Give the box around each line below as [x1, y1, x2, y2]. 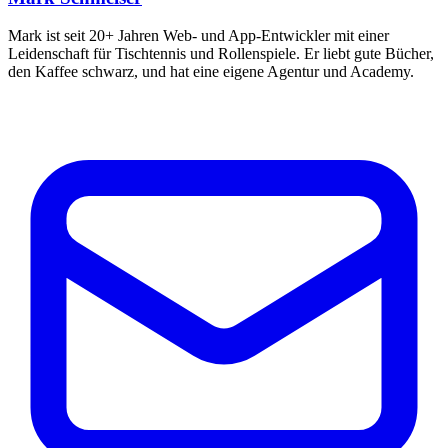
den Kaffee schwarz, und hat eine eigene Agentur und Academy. [8, 63, 414, 81]
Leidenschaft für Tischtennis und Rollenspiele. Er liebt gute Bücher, [8, 45, 434, 63]
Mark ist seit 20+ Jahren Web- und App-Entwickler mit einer [8, 27, 389, 45]
